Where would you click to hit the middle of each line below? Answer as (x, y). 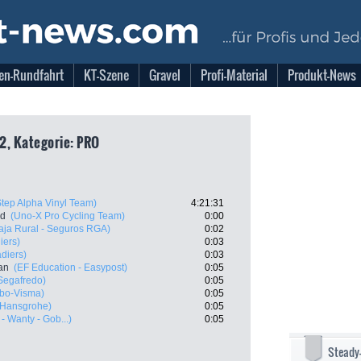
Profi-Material (234, 75)
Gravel (165, 75)
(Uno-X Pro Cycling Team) (68, 216)
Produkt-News (322, 75)
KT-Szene (106, 75)
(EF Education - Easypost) (71, 268)
